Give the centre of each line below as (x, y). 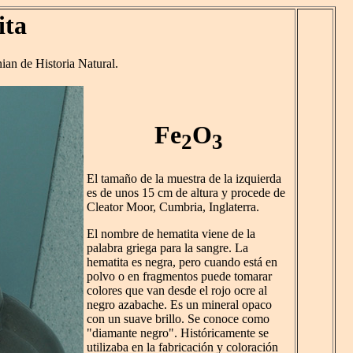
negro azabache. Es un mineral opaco (179, 305)
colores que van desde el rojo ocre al (177, 291)
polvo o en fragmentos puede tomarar (179, 277)
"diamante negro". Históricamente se (178, 333)
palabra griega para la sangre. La (167, 248)
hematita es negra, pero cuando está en (182, 262)
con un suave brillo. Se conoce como (178, 319)
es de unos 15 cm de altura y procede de (186, 193)
